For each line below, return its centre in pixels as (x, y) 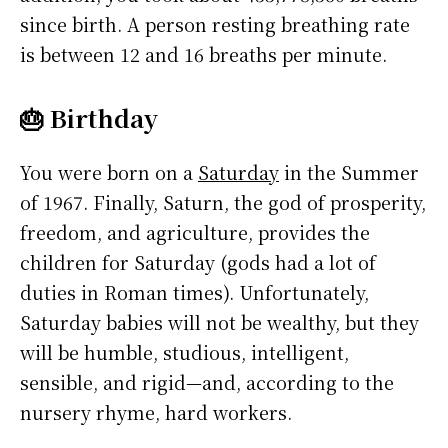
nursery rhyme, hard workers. (156, 412)
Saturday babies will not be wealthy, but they (219, 322)
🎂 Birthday (89, 118)
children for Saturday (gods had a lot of (198, 262)
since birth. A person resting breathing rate (215, 24)
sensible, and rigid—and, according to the (207, 382)
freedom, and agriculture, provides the (195, 232)
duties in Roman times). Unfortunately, (194, 292)
